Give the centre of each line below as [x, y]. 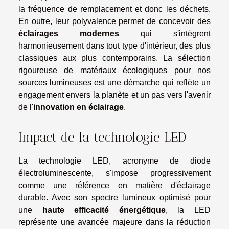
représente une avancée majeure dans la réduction [114, 222]
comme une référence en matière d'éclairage [114, 186]
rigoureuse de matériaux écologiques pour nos [114, 70]
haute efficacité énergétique [104, 210]
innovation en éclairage [78, 107]
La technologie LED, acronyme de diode [114, 161]
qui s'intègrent [165, 33]
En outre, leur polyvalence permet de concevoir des [114, 21]
